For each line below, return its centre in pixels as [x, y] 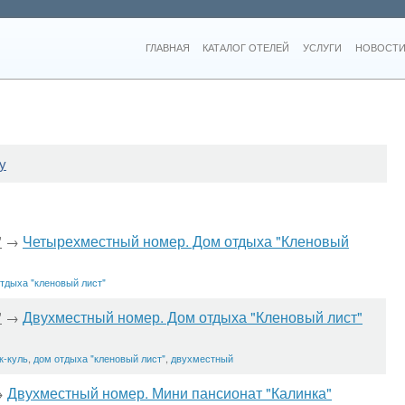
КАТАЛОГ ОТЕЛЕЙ [246, 47]
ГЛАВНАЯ [167, 47]
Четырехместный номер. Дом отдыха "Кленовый [186, 241]
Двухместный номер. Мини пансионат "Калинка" [170, 393]
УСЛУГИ [322, 47]
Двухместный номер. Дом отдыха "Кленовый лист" [193, 317]
